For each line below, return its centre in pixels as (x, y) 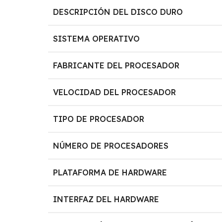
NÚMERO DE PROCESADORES (111, 145)
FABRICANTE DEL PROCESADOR (116, 65)
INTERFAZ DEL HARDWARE (106, 199)
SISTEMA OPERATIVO (97, 38)
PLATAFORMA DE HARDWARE (110, 172)
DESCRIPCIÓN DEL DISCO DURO (118, 12)
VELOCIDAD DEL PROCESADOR (115, 92)
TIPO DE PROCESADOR (99, 119)
